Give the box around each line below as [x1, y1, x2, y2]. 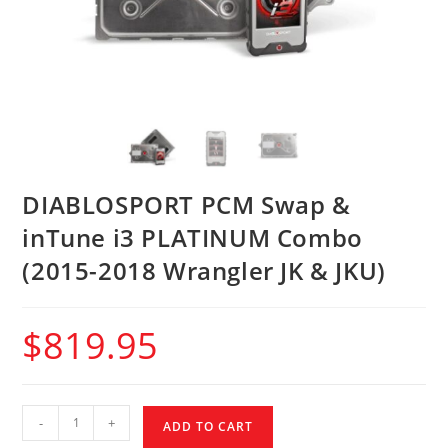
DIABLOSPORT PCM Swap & [22, 187, 351, 221]
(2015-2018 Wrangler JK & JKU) [22, 253, 386, 287]
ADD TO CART [163, 417, 254, 435]
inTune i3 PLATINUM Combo [22, 220, 363, 254]
